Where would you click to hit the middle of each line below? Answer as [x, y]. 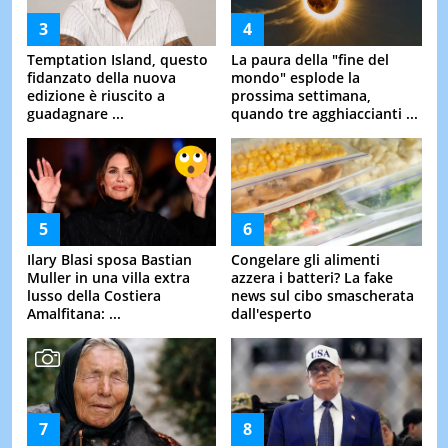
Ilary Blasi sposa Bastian [109, 259]
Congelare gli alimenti [305, 259]
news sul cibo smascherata [322, 295]
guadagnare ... [75, 113]
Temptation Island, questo [117, 59]
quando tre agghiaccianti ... [324, 113]
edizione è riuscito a [95, 95]
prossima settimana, [301, 95]
